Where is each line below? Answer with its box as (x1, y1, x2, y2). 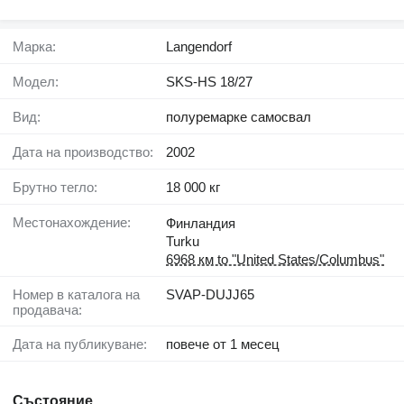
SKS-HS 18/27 (166, 74, 252, 90)
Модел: (24, 74, 59, 90)
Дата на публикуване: (22, 336, 147, 353)
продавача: (13, 302, 82, 318)
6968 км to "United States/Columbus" (166, 252, 384, 268)
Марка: (24, 39, 56, 55)
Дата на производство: (22, 144, 153, 161)
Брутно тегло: (22, 179, 97, 196)
